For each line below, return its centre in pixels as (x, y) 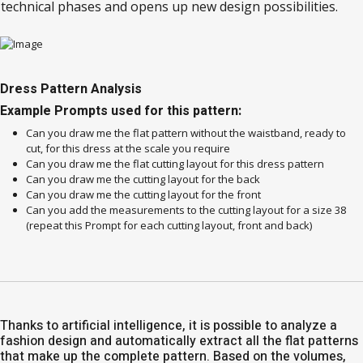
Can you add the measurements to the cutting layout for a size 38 (186, 210)
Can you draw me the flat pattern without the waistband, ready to (186, 133)
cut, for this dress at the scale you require (128, 148)
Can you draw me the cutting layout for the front (143, 194)
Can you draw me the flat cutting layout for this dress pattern (175, 164)
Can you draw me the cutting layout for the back (143, 179)
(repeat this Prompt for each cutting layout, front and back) (169, 225)
